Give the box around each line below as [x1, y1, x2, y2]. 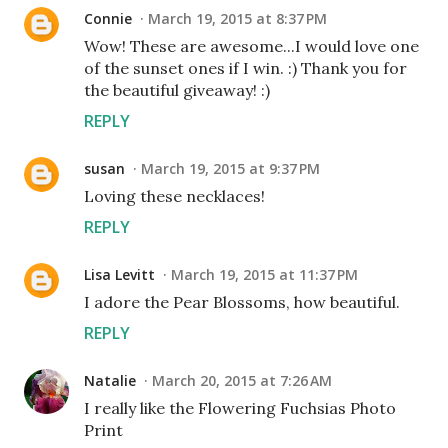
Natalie [84, 371, 136, 391]
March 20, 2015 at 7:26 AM [152, 371, 332, 391]
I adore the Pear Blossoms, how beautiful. [84, 292, 400, 313]
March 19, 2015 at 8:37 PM [148, 9, 327, 29]
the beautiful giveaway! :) [84, 80, 270, 101]
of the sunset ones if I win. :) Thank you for [84, 58, 407, 79]
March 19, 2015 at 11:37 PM [171, 265, 358, 285]
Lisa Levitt [84, 265, 155, 285]
